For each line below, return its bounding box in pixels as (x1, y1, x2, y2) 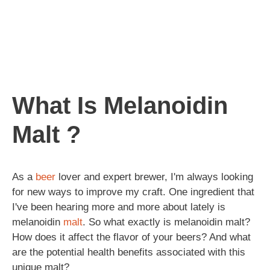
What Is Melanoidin (12, 92, 228, 119)
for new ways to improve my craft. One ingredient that (12, 186, 254, 198)
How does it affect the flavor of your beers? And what (12, 231, 251, 243)
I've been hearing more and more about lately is (12, 201, 225, 213)
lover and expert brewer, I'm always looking (55, 171, 253, 183)
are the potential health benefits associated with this (12, 246, 245, 258)
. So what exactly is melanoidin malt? (83, 216, 250, 228)
